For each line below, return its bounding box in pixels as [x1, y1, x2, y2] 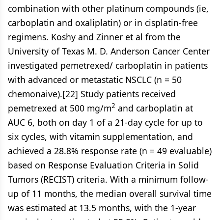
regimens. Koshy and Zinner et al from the [8, 31, 181, 43]
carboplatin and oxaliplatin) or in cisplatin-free [8, 17, 198, 28]
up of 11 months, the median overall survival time [8, 188, 212, 199]
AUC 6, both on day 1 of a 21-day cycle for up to [8, 116, 203, 128]
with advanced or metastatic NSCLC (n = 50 [8, 74, 182, 85]
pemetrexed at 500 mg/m [8, 102, 111, 114]
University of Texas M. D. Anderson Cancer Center [8, 45, 210, 57]
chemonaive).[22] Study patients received [8, 88, 176, 100]
